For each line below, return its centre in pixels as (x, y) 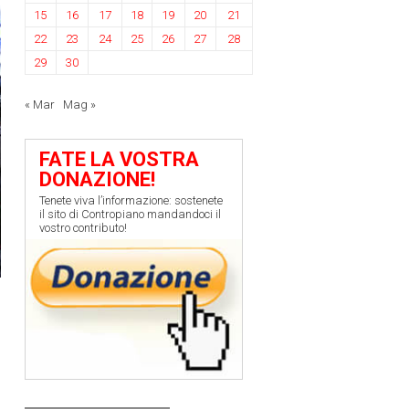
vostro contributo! (83, 228)
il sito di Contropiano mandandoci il (130, 215)
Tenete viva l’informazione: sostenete (131, 201)
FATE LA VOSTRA (119, 159)
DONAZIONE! (97, 179)
